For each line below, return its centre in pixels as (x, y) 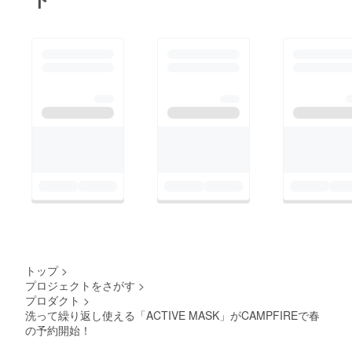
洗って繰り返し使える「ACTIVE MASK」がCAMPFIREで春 (172, 315)
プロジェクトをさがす (80, 286)
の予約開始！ (58, 330)
